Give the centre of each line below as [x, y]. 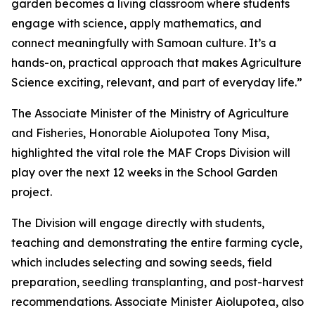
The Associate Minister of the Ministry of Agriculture [150, 113]
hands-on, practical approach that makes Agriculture [156, 63]
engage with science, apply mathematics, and [136, 23]
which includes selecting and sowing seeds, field [142, 262]
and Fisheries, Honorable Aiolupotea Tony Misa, [140, 133]
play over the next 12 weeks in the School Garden [144, 172]
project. [32, 192]
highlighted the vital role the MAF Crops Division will [151, 153]
